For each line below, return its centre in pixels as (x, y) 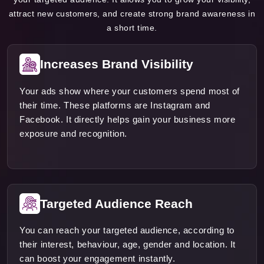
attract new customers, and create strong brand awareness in (132, 14)
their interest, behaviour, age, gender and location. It (128, 244)
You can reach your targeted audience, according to (127, 230)
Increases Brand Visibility (117, 64)
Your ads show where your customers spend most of (130, 91)
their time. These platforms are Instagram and (115, 105)
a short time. (132, 28)
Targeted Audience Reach (116, 203)
